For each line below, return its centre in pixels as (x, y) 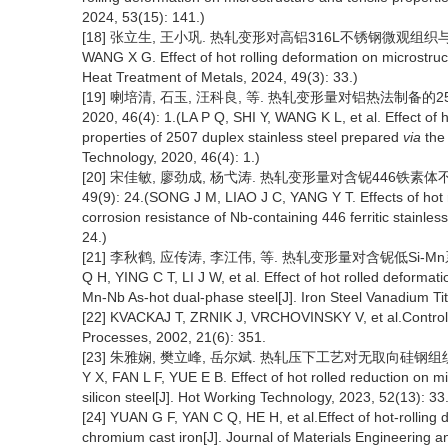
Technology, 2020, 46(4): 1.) (171, 157)
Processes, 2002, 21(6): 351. (174, 337)
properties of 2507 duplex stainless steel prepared (242, 137)
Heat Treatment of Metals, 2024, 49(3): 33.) (220, 77)
